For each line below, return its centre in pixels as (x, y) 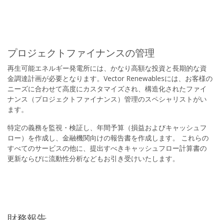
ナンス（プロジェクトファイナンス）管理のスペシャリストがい (107, 99)
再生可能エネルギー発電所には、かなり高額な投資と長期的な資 (107, 68)
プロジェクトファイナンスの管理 (81, 53)
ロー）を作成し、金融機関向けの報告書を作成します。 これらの (108, 138)
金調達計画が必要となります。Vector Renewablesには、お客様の (110, 78)
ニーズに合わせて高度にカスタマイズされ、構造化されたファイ (107, 89)
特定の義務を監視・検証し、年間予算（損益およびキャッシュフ (107, 127)
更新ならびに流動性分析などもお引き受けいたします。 (93, 158)
